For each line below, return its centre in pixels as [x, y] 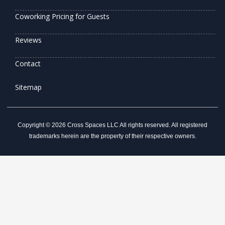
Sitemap [28, 87]
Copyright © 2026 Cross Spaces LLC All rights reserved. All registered [113, 125]
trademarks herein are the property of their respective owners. [113, 136]
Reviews [28, 40]
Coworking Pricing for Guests [62, 16]
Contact [28, 63]
